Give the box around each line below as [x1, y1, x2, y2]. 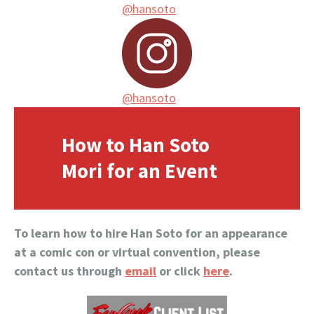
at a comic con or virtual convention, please [14, 244, 260, 261]
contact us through [14, 263, 125, 280]
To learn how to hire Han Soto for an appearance [14, 225, 287, 242]
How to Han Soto [62, 132, 210, 158]
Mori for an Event [62, 158, 218, 184]
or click [156, 263, 203, 280]
